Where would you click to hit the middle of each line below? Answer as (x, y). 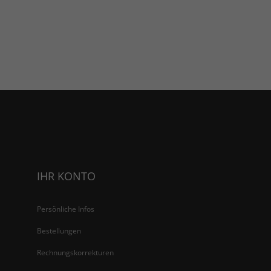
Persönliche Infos (66, 209)
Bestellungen (59, 231)
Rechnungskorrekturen (75, 253)
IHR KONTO (66, 176)
